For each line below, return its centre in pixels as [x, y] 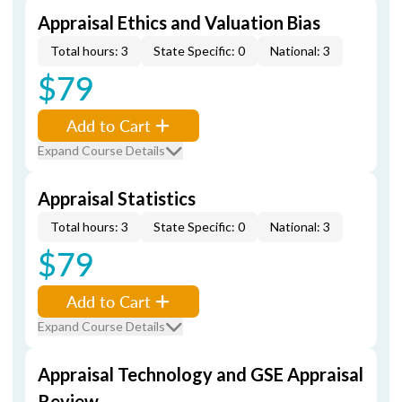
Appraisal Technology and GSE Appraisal [201, 374]
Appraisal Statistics [117, 198]
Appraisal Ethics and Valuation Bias [179, 22]
